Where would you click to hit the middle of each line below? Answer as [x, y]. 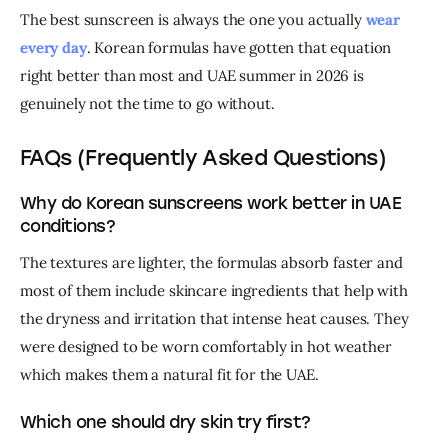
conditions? [68, 226]
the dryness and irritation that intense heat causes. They [216, 319]
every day [53, 48]
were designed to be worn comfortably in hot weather [208, 347]
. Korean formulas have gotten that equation [241, 48]
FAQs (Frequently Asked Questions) [203, 157]
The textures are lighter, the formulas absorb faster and [213, 263]
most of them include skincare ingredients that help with [216, 291]
